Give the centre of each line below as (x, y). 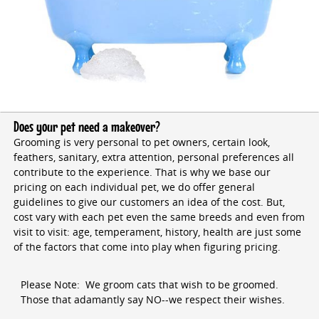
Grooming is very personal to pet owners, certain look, (141, 142)
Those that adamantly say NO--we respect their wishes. (152, 299)
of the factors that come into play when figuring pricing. (147, 246)
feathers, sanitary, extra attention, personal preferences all (153, 157)
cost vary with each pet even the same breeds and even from (159, 216)
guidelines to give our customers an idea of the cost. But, (149, 202)
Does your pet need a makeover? (87, 127)
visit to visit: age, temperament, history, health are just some (157, 231)
